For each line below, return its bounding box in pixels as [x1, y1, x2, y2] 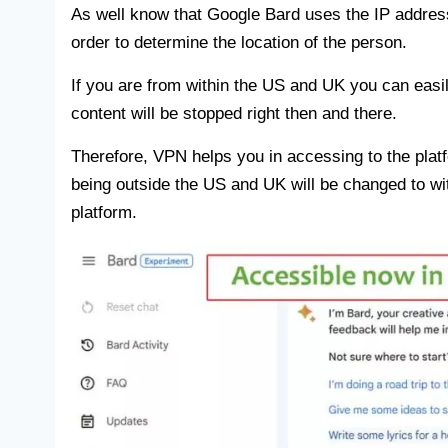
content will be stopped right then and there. [71, 104, 397, 124]
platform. [71, 203, 137, 223]
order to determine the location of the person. [71, 33, 407, 53]
